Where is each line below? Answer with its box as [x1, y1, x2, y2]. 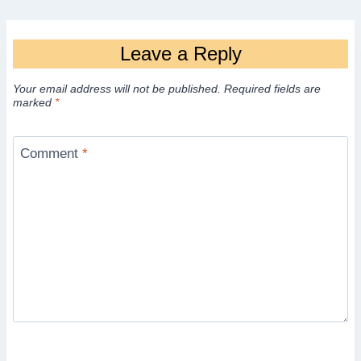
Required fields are [224, 83, 321, 96]
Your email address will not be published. [13, 83, 221, 96]
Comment [19, 145, 82, 161]
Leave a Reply [119, 43, 242, 65]
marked [13, 97, 55, 110]
